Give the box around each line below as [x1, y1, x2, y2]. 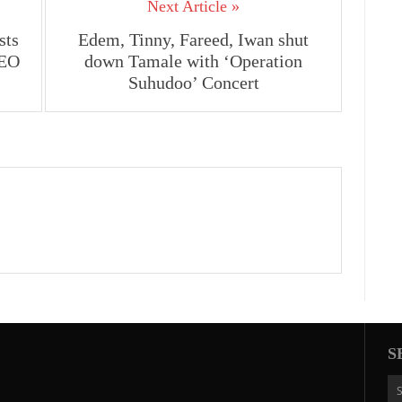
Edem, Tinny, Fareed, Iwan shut [78, 30, 309, 49]
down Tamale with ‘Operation [84, 51, 302, 71]
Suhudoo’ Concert [127, 73, 259, 92]
